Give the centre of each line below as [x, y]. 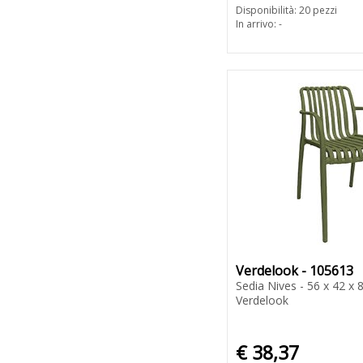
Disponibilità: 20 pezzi [286, 11]
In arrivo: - [259, 24]
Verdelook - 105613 [295, 271]
